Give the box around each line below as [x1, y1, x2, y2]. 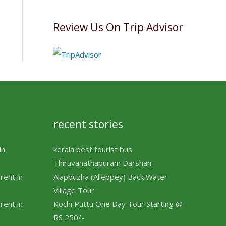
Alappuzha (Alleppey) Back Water [53, 171, 167, 182]
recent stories [53, 117, 123, 131]
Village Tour [53, 185, 94, 195]
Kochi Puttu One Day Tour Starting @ [53, 198, 183, 209]
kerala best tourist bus [53, 144, 132, 154]
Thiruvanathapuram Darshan [53, 157, 151, 168]
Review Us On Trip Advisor [52, 20, 183, 35]
